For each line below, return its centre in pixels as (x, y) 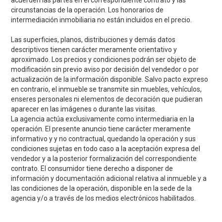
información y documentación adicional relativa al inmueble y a (109, 178)
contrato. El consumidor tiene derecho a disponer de (92, 168)
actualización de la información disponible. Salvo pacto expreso (110, 79)
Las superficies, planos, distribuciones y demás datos (93, 39)
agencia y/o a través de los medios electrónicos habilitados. (104, 198)
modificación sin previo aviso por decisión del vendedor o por (105, 69)
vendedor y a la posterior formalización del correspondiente (104, 158)
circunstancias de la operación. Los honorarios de (87, 10)
